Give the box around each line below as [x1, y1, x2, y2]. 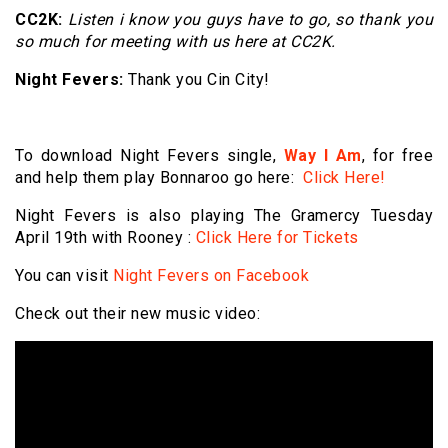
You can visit [15, 266, 109, 286]
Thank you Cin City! [123, 70, 270, 90]
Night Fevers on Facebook [108, 266, 309, 286]
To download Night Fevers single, [15, 146, 284, 166]
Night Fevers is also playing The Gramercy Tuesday [15, 206, 433, 226]
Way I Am [283, 146, 362, 166]
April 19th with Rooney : [15, 228, 196, 248]
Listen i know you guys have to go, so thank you [67, 10, 433, 30]
